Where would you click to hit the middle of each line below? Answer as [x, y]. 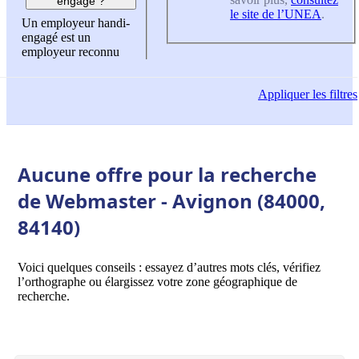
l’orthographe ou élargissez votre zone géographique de [157, 281]
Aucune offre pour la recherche [167, 174]
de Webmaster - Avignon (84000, [171, 200]
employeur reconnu [71, 52]
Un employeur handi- [76, 23]
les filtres [333, 95]
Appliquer [284, 95]
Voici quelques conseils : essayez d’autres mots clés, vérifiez [169, 267]
